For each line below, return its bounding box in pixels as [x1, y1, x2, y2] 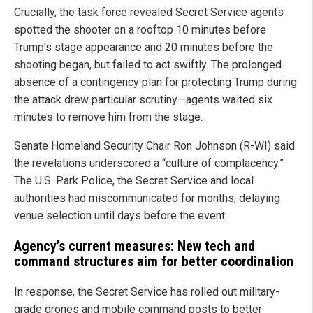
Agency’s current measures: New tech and [14, 238, 255, 255]
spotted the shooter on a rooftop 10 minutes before [14, 23, 266, 37]
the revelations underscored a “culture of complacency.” [14, 156, 284, 170]
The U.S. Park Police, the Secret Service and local [14, 174, 254, 188]
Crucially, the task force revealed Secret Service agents [14, 6, 284, 20]
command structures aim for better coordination [14, 253, 293, 270]
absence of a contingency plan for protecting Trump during [14, 75, 297, 89]
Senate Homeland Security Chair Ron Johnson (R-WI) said [14, 139, 295, 153]
